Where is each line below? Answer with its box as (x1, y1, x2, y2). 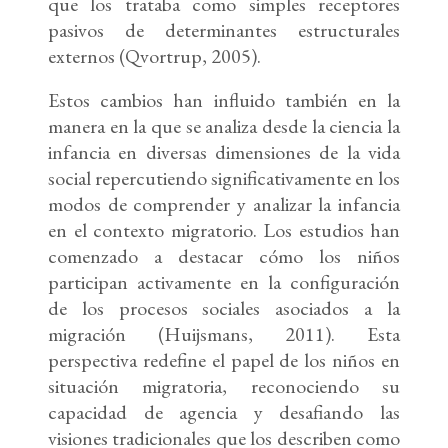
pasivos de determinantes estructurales (48, 17, 400, 44)
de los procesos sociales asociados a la (48, 295, 400, 322)
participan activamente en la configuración (48, 269, 400, 296)
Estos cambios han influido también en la (48, 87, 400, 114)
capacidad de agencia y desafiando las (48, 399, 400, 426)
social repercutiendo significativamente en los (48, 165, 400, 192)
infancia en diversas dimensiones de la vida (48, 139, 400, 166)
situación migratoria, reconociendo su (48, 373, 400, 400)
